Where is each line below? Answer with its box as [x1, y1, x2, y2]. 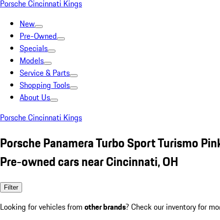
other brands [84, 200, 126, 213]
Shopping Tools [20, 79, 70, 91]
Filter [4, 183, 18, 191]
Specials [20, 42, 48, 54]
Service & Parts [20, 67, 70, 79]
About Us [20, 91, 50, 103]
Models [20, 55, 44, 66]
